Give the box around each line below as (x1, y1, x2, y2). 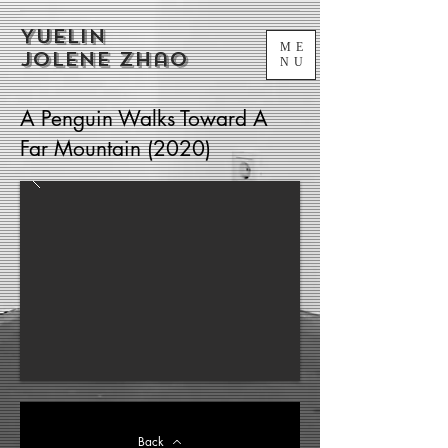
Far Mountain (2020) (20, 135, 211, 162)
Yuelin (20, 23, 106, 50)
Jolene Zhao (20, 46, 188, 73)
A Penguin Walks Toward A (20, 105, 268, 132)
